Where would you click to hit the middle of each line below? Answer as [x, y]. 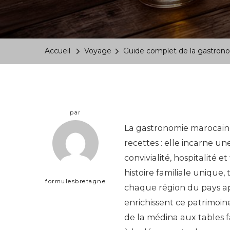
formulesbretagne [75, 181]
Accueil [57, 51]
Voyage [98, 51]
